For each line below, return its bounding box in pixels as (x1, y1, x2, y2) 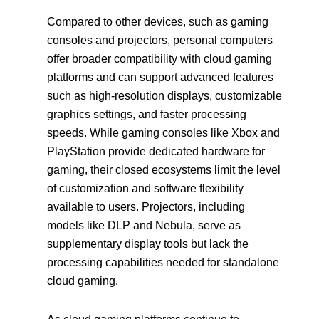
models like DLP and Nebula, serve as (47, 219, 241, 232)
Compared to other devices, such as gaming (47, 16, 269, 28)
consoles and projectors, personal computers (47, 34, 273, 47)
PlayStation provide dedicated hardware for (47, 145, 266, 158)
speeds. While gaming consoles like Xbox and (47, 127, 281, 140)
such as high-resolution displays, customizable (47, 90, 283, 103)
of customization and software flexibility (47, 182, 244, 195)
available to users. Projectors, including (47, 201, 246, 214)
